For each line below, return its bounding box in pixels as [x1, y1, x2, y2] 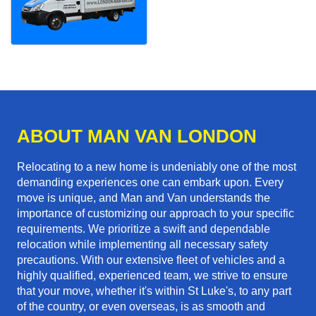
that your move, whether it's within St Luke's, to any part [17, 285, 291, 298]
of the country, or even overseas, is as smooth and [17, 300, 265, 313]
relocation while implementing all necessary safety [17, 238, 268, 251]
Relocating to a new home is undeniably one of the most [17, 161, 296, 174]
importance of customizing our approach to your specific [17, 207, 294, 220]
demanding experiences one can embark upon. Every [17, 176, 284, 189]
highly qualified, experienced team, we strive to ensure [17, 269, 288, 282]
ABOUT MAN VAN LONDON [17, 126, 257, 147]
